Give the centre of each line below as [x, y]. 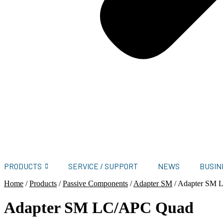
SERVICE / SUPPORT [103, 166]
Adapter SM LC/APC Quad [99, 208]
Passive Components [95, 183]
